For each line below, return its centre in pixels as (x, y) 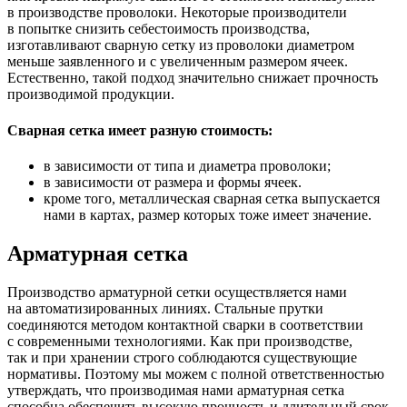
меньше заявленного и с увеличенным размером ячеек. (178, 62)
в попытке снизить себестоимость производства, (159, 29)
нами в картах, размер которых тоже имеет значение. (208, 214)
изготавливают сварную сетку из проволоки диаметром (181, 45)
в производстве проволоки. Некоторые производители (177, 13)
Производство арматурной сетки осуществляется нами (177, 292)
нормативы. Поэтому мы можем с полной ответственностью (196, 373)
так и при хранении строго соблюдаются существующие (182, 357)
